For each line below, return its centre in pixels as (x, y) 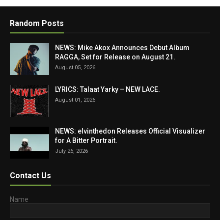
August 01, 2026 (75, 100)
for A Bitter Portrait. (86, 140)
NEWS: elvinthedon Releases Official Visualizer (130, 131)
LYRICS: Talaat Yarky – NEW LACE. (108, 89)
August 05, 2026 (75, 67)
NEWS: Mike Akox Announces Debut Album (122, 47)
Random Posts (37, 23)
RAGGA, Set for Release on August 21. (115, 57)
